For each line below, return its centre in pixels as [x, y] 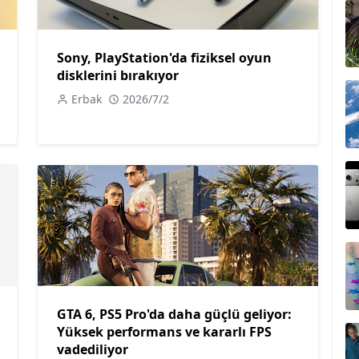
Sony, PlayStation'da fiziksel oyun [164, 58]
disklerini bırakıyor [118, 76]
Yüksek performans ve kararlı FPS [164, 331]
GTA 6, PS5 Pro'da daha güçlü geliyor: [174, 314]
